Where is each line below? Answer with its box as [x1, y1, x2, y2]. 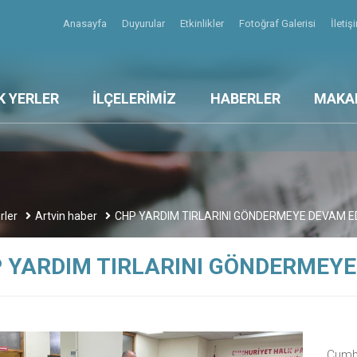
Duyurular [122, 18, 167, 29]
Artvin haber [34, 210, 97, 222]
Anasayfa [63, 18, 109, 29]
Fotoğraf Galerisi [239, 18, 318, 29]
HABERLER [210, 90, 280, 107]
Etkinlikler [180, 18, 226, 29]
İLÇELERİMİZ [92, 90, 177, 107]
